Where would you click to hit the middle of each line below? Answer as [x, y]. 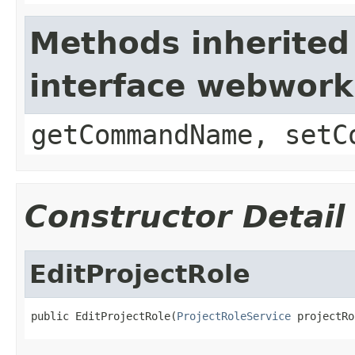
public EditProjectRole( [104, 316]
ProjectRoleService [234, 316]
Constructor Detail [185, 216]
